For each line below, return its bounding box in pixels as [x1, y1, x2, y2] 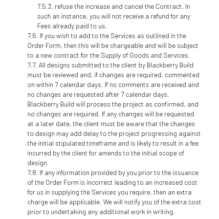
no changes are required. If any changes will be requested [27, 109, 194, 118]
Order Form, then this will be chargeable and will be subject [27, 41, 198, 49]
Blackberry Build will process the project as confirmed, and [27, 99, 198, 108]
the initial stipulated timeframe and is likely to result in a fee [27, 138, 198, 147]
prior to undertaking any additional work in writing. [27, 207, 175, 216]
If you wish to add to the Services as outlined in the [39, 31, 186, 40]
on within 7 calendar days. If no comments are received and [27, 80, 199, 88]
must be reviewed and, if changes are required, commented [27, 70, 199, 79]
